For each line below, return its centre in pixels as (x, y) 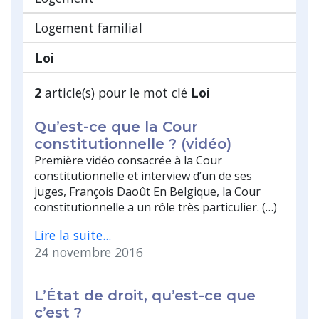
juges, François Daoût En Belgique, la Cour (147, 191)
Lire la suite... (73, 235)
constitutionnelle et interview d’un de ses (143, 176)
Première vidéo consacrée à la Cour (128, 160)
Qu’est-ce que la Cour (116, 126)
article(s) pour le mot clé (116, 92)
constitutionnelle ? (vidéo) (133, 143)
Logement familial (89, 27)
